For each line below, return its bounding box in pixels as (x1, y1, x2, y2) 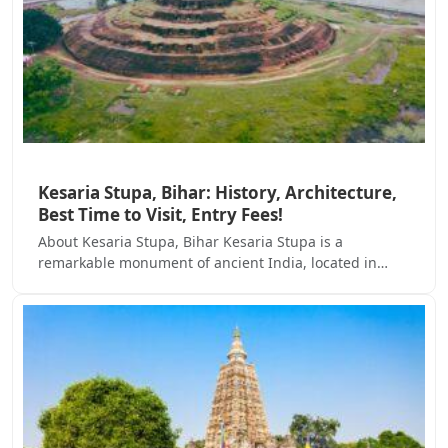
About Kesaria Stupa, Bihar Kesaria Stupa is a (38, 231, 343, 251)
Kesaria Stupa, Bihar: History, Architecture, (38, 180, 397, 204)
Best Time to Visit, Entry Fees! (38, 202, 283, 226)
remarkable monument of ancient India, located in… (38, 252, 388, 272)
